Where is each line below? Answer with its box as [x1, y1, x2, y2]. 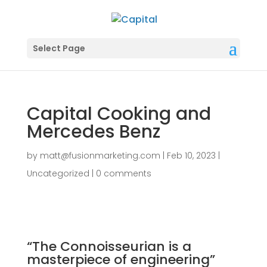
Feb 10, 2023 [166, 150, 216, 162]
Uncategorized [26, 167, 89, 180]
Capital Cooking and [26, 101, 211, 127]
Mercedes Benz [26, 119, 160, 145]
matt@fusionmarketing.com [39, 150, 160, 162]
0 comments [95, 167, 151, 180]
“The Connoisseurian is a [26, 237, 191, 256]
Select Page [32, 42, 85, 55]
